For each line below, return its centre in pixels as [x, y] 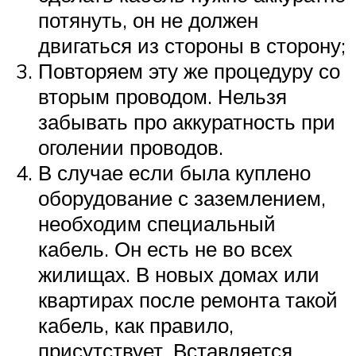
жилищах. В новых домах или [179, 275]
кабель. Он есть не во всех [165, 249]
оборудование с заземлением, [182, 198]
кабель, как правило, [136, 325]
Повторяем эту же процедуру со [189, 71]
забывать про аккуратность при [187, 122]
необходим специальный [157, 224]
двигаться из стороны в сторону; [192, 46]
